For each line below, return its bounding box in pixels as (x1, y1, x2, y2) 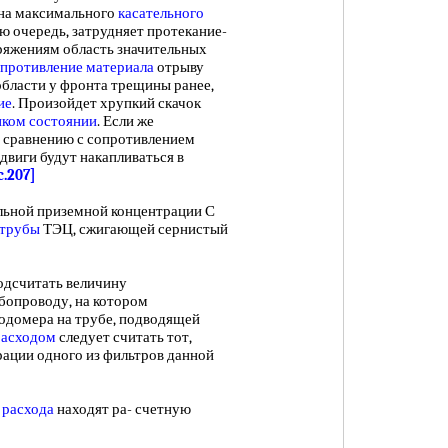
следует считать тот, (56, 328, 192, 346)
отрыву (154, 58, 204, 76)
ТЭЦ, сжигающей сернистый (40, 220, 228, 238)
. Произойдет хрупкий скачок (12, 94, 201, 112)
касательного (118, 4, 204, 22)
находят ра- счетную (54, 400, 191, 418)
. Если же (97, 112, 154, 130)
